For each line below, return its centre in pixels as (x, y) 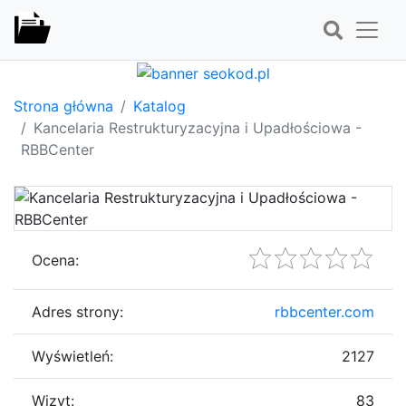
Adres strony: (77, 311)
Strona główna (63, 106)
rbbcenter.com (324, 311)
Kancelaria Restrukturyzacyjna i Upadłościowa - (198, 127)
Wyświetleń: (72, 356)
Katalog (159, 106)
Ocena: (55, 260)
